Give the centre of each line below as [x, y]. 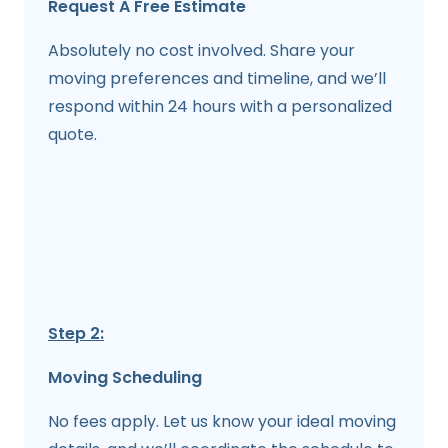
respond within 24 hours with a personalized [220, 107]
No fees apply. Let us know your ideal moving [222, 422]
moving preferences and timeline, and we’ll [217, 79]
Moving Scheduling [125, 378]
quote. [72, 135]
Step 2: [76, 334]
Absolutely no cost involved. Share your [201, 51]
